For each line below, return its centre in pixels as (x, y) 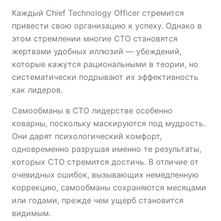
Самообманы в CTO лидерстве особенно (92, 110)
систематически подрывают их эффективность (105, 77)
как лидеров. (37, 90)
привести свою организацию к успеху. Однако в (107, 26)
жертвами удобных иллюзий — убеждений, (97, 51)
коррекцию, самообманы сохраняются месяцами (109, 187)
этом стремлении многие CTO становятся (95, 38)
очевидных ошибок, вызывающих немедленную (105, 175)
